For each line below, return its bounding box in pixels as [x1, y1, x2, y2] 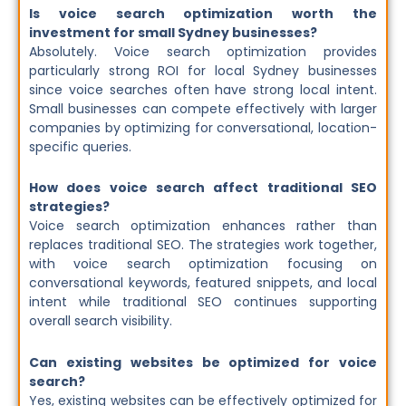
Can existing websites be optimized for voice [29, 353, 377, 372]
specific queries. [29, 137, 131, 156]
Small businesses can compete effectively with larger [29, 99, 377, 118]
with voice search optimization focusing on [29, 255, 377, 274]
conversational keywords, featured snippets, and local [29, 274, 377, 293]
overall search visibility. [29, 312, 172, 331]
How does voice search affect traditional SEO [29, 179, 377, 198]
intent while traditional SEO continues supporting [29, 293, 377, 312]
